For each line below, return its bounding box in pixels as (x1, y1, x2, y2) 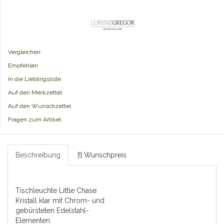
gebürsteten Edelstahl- (15, 206, 89, 215)
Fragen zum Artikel (8, 116, 61, 123)
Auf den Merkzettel (8, 89, 62, 96)
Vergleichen (8, 48, 40, 56)
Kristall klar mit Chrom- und (15, 196, 104, 205)
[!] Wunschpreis (77, 151, 126, 159)
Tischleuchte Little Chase (15, 186, 96, 195)
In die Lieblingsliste (8, 75, 61, 83)
